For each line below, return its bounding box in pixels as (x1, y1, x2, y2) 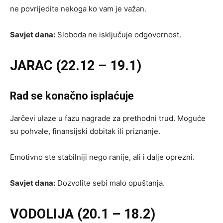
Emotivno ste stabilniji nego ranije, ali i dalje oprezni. (10, 152, 195, 162)
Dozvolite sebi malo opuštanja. (55, 178, 165, 188)
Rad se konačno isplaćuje (10, 89, 134, 102)
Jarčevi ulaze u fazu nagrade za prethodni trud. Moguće (10, 113, 206, 123)
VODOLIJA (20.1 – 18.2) (10, 206, 155, 222)
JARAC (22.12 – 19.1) (10, 57, 141, 74)
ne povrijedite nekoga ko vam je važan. (10, 3, 146, 13)
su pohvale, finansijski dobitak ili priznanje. (10, 126, 160, 136)
